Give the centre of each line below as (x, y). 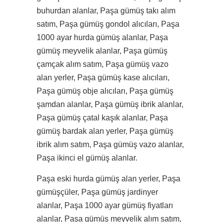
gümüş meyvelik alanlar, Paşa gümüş (102, 51)
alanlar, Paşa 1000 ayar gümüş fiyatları (105, 205)
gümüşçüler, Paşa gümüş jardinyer (97, 192)
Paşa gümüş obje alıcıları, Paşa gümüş (105, 91)
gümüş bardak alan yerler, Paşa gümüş (105, 131)
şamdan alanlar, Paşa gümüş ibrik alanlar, (110, 104)
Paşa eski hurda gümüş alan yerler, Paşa (109, 179)
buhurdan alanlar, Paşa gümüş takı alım (106, 11)
